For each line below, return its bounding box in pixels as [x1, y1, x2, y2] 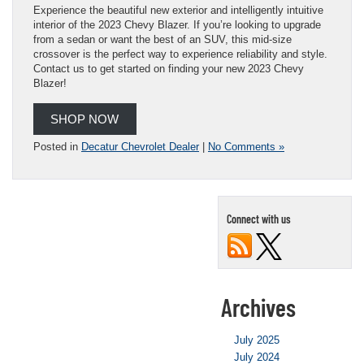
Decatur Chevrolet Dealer [81, 140, 199, 153]
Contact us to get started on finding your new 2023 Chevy [33, 62, 304, 75]
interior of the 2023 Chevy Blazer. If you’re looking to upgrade [33, 18, 321, 31]
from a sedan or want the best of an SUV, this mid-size [33, 32, 292, 45]
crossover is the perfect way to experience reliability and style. [33, 47, 327, 60]
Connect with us [227, 211, 291, 226]
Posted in [33, 140, 81, 153]
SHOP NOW [50, 112, 119, 126]
